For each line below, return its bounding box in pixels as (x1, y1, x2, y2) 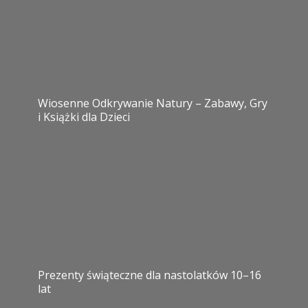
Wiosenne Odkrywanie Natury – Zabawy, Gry (38, 96, 267, 111)
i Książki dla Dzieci (38, 109, 130, 124)
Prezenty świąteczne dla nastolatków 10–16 (38, 267, 261, 283)
